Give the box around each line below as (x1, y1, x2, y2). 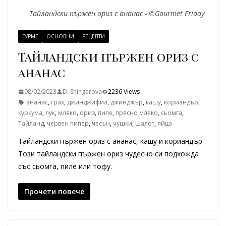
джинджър (110, 98, 143, 106)
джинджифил (67, 98, 107, 106)
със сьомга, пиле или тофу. (18, 161, 112, 171)
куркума (18, 108, 42, 117)
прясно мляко (116, 108, 158, 117)
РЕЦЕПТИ (82, 33, 105, 40)
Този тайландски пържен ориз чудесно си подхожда (18, 149, 199, 158)
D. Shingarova (63, 87, 102, 96)
